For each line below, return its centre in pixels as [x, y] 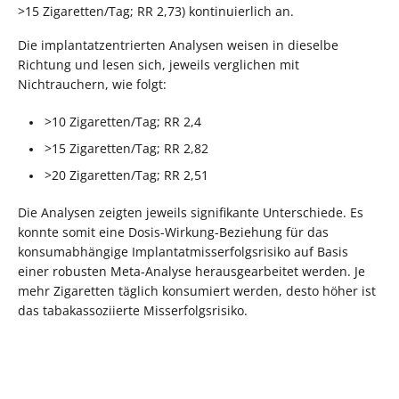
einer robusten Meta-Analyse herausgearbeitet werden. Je [191, 271]
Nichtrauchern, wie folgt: [92, 84]
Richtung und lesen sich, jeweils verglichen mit [159, 64]
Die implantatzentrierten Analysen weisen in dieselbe [178, 45]
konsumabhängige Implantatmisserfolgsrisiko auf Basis [183, 251]
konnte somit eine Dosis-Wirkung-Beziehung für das [173, 232]
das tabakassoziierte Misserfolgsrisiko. [133, 310]
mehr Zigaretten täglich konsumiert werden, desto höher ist [197, 290]
